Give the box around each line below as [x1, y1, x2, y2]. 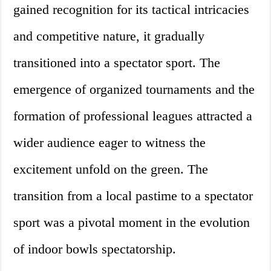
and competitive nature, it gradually [13, 28, 205, 44]
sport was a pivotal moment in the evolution [13, 215, 250, 230]
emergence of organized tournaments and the [13, 82, 255, 97]
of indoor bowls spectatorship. [13, 241, 177, 257]
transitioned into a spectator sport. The [13, 55, 221, 71]
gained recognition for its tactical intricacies [13, 2, 250, 18]
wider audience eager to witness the [13, 135, 206, 151]
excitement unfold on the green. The [13, 162, 209, 177]
